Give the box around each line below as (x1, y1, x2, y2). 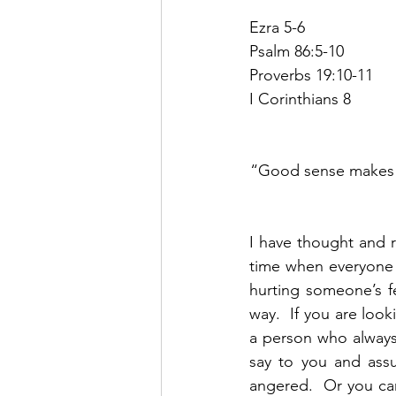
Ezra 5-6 (249, 18, 305, 37)
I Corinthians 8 (249, 89, 351, 109)
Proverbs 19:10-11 (249, 65, 373, 85)
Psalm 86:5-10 (249, 42, 344, 61)
